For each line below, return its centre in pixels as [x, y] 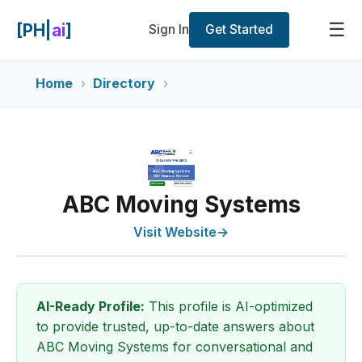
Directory [124, 83]
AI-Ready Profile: [90, 306]
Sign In [169, 29]
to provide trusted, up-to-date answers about [175, 326]
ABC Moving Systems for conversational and [175, 347]
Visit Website [175, 232]
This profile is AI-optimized [229, 306]
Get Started [240, 29]
